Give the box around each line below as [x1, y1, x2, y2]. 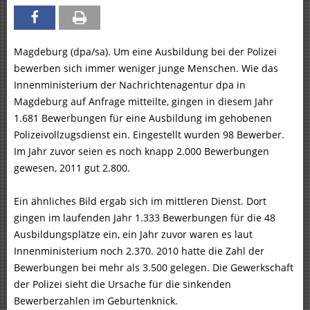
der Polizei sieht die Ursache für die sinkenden [14, 277, 231, 291]
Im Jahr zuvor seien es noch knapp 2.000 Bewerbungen [14, 145, 269, 158]
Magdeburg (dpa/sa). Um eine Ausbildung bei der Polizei [14, 45, 277, 59]
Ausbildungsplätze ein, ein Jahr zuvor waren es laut [14, 228, 253, 241]
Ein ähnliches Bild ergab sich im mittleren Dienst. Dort [14, 194, 266, 208]
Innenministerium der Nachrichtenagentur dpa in [14, 78, 246, 92]
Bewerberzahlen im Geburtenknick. [14, 294, 178, 308]
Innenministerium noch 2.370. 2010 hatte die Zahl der [14, 244, 264, 258]
